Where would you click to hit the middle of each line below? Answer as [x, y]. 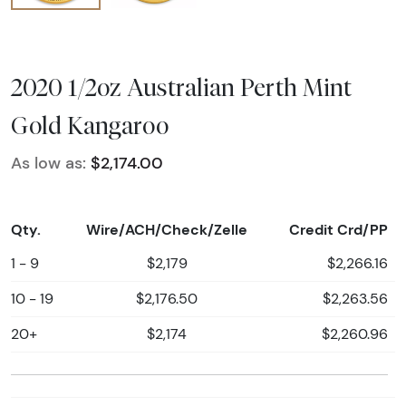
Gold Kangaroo [90, 125]
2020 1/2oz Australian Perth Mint [181, 87]
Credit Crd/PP [338, 229]
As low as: [48, 163]
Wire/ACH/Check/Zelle [167, 229]
